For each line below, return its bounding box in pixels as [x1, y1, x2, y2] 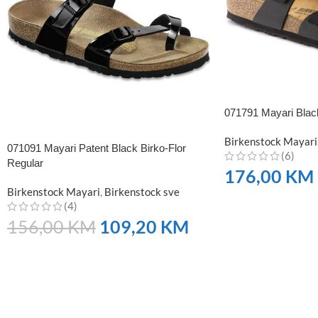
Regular [7, 156, 43, 169]
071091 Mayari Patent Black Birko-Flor [7, 141, 186, 154]
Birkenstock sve [104, 185, 180, 198]
